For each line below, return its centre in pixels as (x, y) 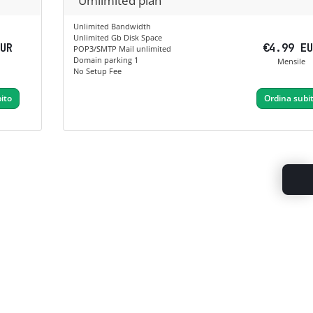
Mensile (291, 61)
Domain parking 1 (106, 60)
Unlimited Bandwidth (112, 27)
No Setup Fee (98, 71)
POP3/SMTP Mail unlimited (123, 49)
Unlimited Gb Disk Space (118, 38)
